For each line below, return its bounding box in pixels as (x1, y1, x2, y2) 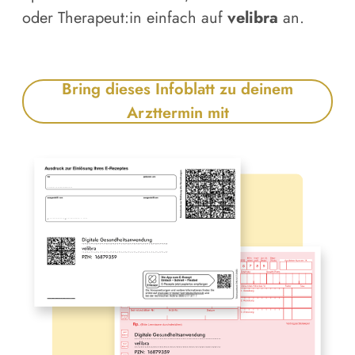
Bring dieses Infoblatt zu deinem (62, 77, 293, 101)
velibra (227, 6, 278, 29)
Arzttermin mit (126, 101, 229, 124)
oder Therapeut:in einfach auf (22, 6, 227, 29)
